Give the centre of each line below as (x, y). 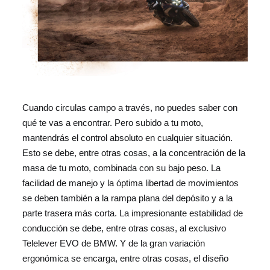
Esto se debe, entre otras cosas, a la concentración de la (134, 153)
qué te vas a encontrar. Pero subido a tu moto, (113, 123)
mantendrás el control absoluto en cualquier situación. (128, 138)
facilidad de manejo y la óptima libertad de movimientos (131, 183)
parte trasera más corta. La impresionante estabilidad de (133, 213)
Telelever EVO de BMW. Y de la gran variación (114, 243)
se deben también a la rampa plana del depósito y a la (128, 198)
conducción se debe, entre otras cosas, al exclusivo (124, 228)
